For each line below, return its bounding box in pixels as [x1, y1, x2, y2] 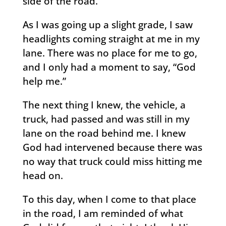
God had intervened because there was [22, 141, 202, 154]
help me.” [22, 75, 66, 88]
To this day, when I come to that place [22, 193, 196, 206]
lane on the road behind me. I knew [22, 127, 186, 140]
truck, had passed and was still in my [22, 112, 190, 126]
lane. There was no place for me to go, [22, 46, 197, 60]
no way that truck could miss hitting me [22, 155, 202, 168]
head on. [22, 169, 63, 183]
